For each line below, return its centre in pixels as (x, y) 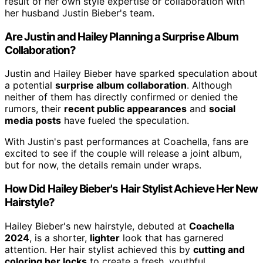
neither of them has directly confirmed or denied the (121, 97)
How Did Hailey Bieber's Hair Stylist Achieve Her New (131, 188)
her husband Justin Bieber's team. (80, 13)
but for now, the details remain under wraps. (103, 165)
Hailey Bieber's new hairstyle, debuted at (97, 226)
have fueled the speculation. (125, 121)
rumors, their (34, 109)
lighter (105, 237)
